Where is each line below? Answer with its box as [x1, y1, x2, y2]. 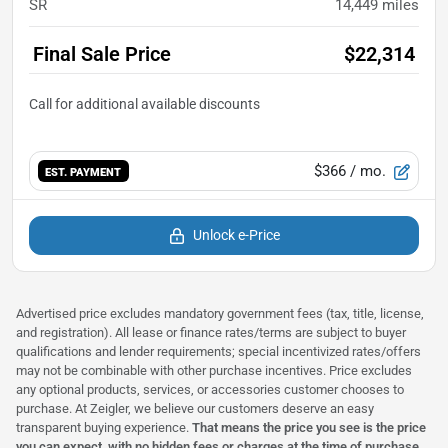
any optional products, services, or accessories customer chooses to [16, 381, 404, 397]
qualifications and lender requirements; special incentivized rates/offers [16, 343, 421, 359]
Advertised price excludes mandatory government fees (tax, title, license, [16, 305, 424, 321]
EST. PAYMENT [45, 164, 122, 179]
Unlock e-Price [192, 226, 280, 243]
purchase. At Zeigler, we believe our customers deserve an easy [16, 400, 374, 416]
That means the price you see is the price [192, 419, 426, 435]
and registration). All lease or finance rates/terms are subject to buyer [16, 324, 406, 340]
